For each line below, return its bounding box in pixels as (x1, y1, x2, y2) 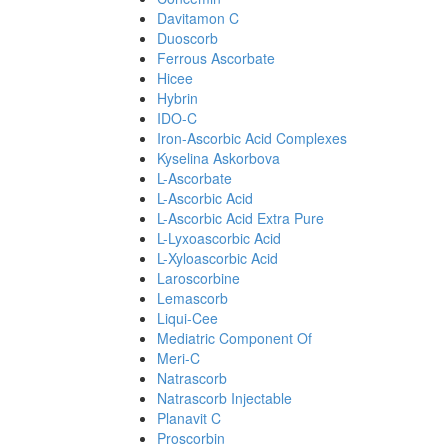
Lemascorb (157, 288, 228, 308)
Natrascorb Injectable (157, 388, 292, 408)
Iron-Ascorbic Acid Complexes (157, 128, 347, 148)
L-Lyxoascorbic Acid (157, 228, 281, 248)
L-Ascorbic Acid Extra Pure (157, 208, 324, 228)
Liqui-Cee (157, 308, 218, 328)
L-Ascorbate (157, 168, 232, 188)
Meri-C (157, 348, 200, 368)
